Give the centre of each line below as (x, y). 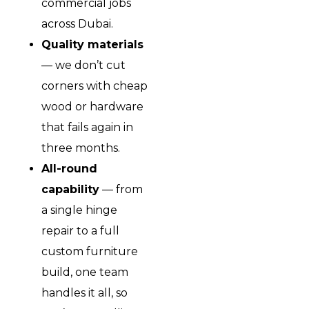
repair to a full (80, 231)
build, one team (85, 272)
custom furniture (90, 252)
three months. (81, 148)
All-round (69, 169)
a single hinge (79, 210)
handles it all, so (84, 293)
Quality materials (92, 45)
